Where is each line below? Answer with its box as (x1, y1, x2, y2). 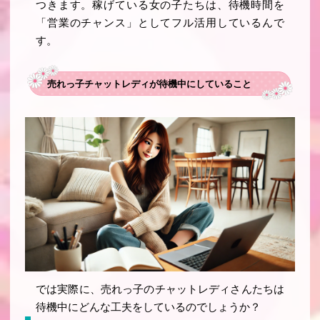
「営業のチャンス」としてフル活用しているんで (36, 17, 284, 29)
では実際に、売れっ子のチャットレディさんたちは (36, 284, 284, 296)
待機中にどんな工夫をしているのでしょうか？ (36, 301, 261, 314)
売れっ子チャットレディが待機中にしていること (46, 78, 251, 89)
